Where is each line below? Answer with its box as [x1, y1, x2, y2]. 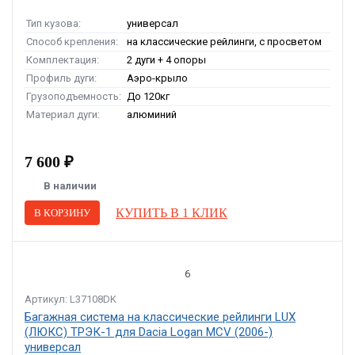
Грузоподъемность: [26, 90, 121, 102]
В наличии [44, 180, 97, 192]
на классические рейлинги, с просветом [127, 36, 322, 48]
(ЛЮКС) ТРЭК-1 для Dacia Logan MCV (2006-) [25, 325, 273, 339]
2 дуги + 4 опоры [127, 54, 206, 66]
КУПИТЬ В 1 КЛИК [116, 205, 227, 219]
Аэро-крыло [127, 72, 188, 84]
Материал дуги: [26, 109, 100, 120]
